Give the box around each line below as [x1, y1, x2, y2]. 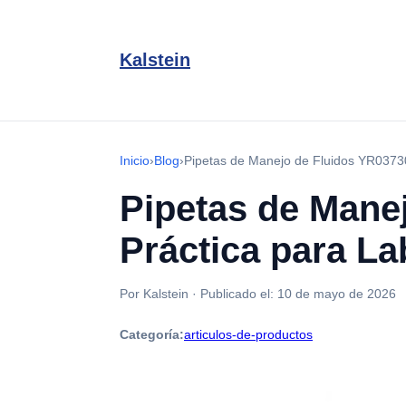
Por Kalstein [120, 286, 188, 301]
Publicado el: [200, 286, 277, 301]
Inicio [120, 153, 150, 168]
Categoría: [120, 327, 184, 342]
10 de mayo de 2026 [277, 286, 396, 301]
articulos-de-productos [184, 327, 313, 342]
